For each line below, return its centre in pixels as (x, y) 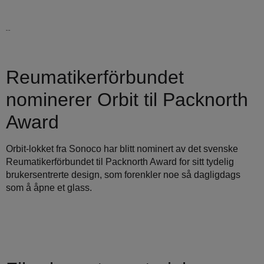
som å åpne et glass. (49, 188)
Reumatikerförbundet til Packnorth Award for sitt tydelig (120, 162)
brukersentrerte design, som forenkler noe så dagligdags (123, 175)
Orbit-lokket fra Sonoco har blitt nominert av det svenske (122, 149)
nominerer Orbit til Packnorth (127, 100)
